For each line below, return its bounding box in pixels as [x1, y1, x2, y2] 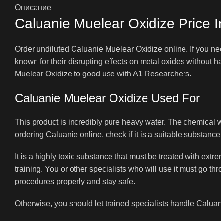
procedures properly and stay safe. [15, 177, 135, 185]
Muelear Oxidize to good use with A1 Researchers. [15, 69, 191, 78]
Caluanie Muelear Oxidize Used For [15, 91, 200, 105]
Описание [15, 3, 51, 12]
